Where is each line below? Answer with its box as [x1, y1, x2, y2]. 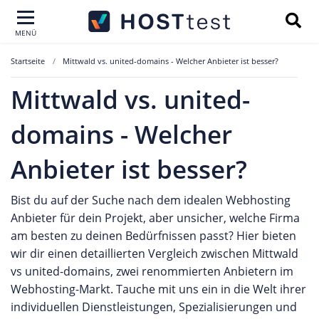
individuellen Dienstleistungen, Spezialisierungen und [11, 299, 297, 315]
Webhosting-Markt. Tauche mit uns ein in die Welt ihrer [11, 281, 306, 297]
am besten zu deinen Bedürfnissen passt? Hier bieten [11, 228, 296, 244]
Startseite [11, 56, 45, 66]
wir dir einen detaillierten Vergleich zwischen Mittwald [11, 246, 298, 261]
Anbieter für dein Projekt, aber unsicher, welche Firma [11, 210, 300, 226]
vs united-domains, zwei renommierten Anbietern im [11, 263, 293, 279]
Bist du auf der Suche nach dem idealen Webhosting [11, 192, 291, 208]
